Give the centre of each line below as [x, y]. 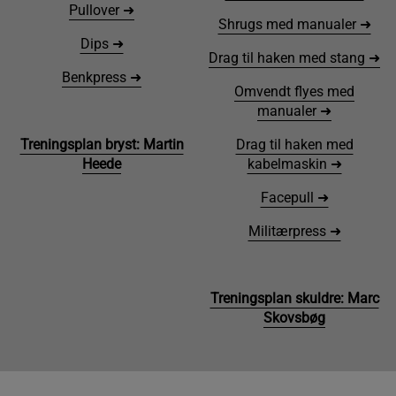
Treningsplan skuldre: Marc [294, 299]
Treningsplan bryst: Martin [102, 145]
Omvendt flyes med [294, 92]
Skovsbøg [294, 318]
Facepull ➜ [294, 198]
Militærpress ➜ [294, 232]
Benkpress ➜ [102, 78]
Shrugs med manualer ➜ [294, 25]
